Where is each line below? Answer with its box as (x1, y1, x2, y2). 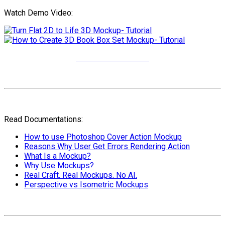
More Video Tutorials (76, 52, 149, 62)
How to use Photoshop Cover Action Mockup (24, 132, 182, 142)
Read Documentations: (4, 114, 83, 124)
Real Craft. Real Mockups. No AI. (24, 170, 137, 180)
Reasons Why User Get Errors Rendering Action (24, 141, 190, 151)
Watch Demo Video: (4, 8, 73, 18)
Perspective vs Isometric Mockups (24, 179, 148, 189)
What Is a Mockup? (24, 151, 91, 161)
